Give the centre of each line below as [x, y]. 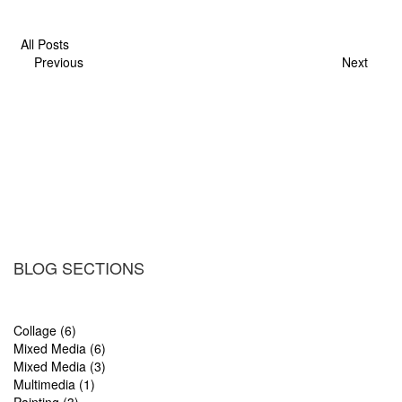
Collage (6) [45, 331]
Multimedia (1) [54, 385]
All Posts [41, 44]
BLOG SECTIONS [79, 268]
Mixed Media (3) [60, 367]
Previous [55, 62]
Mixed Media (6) [60, 349]
